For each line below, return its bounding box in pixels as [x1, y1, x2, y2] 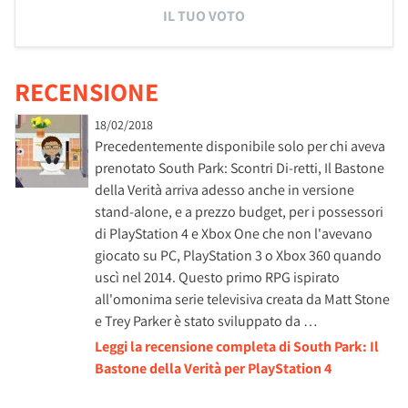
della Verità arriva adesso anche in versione [95, 180, 354, 199]
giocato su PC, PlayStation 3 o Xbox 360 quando [95, 246, 382, 265]
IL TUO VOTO [163, 6, 245, 25]
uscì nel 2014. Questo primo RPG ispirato [95, 268, 340, 287]
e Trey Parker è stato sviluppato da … [95, 311, 318, 331]
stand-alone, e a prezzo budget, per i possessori [95, 202, 383, 221]
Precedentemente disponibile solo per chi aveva [95, 137, 385, 156]
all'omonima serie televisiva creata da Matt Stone [95, 290, 390, 309]
